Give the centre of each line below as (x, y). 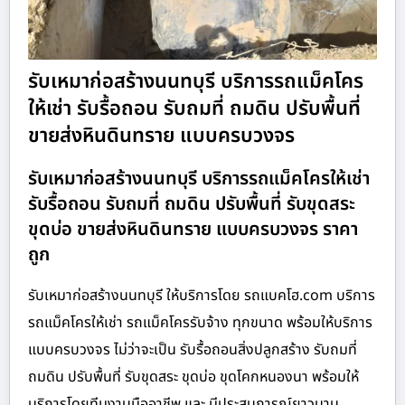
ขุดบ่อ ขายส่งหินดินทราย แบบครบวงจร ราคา (193, 230)
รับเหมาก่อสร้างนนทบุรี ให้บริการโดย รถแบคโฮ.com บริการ (202, 296)
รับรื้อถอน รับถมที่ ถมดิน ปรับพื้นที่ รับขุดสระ (192, 205)
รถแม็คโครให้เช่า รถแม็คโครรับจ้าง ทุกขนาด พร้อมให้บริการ (200, 323)
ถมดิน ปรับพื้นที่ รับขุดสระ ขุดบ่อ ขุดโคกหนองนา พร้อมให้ (193, 377)
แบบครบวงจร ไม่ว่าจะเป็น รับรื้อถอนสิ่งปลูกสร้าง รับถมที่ (193, 350)
